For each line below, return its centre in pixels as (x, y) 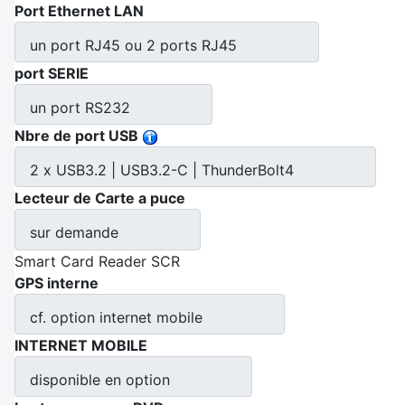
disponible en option (100, 379)
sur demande (74, 233)
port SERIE (52, 74)
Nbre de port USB (76, 136)
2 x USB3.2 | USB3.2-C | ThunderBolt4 (162, 170)
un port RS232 (80, 108)
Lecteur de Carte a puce (100, 198)
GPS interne (57, 283)
